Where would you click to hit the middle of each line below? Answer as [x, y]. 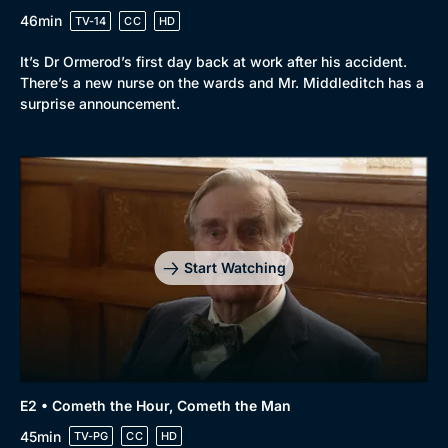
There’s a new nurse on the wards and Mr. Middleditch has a [222, 82]
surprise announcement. [100, 103]
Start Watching [234, 268]
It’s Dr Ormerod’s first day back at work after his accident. [213, 61]
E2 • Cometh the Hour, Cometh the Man [155, 405]
